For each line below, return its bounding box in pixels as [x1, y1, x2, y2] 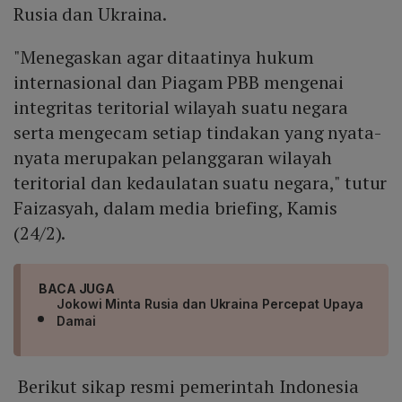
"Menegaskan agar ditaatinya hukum [13, 45, 314, 70]
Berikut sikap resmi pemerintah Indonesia [13, 374, 359, 399]
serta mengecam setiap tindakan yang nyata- [13, 120, 381, 145]
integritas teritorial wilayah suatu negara [13, 95, 348, 120]
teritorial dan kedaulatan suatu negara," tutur [13, 170, 388, 196]
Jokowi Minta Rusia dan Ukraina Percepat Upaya [57, 296, 363, 312]
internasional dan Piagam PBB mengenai [13, 70, 345, 95]
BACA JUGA [39, 281, 116, 297]
